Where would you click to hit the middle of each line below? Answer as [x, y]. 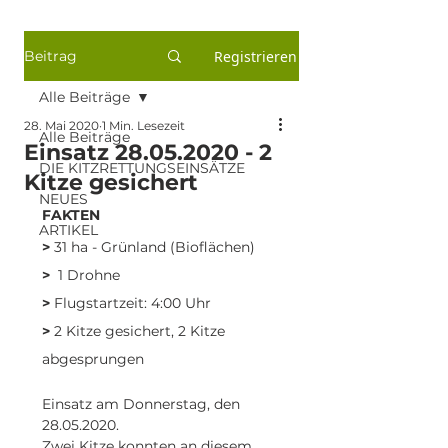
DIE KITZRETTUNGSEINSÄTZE [142, 168]
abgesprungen [93, 359]
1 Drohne [85, 275]
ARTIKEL [68, 230]
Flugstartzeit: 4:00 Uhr [130, 303]
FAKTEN [71, 215]
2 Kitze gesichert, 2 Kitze [139, 331]
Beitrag [50, 55]
